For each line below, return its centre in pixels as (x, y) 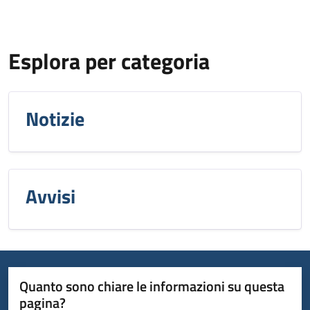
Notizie (55, 119)
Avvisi (51, 196)
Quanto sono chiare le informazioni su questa (152, 286)
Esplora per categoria (109, 61)
